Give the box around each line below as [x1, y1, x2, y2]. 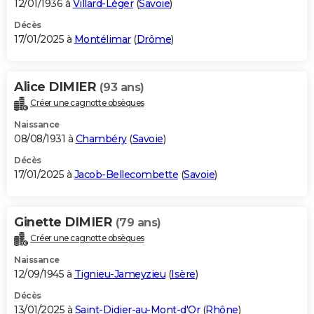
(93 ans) [99, 81, 144, 95]
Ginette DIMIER [14, 214, 116, 231]
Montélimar [74, 33, 131, 46]
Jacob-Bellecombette [74, 168, 178, 182]
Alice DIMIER [14, 79, 100, 95]
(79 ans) [115, 216, 161, 230]
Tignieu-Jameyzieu [74, 267, 165, 280]
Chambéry [75, 132, 127, 146]
